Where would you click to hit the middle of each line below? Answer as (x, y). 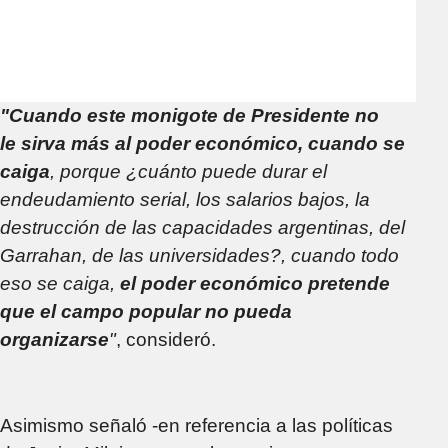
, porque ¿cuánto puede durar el (188, 171)
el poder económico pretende (252, 283)
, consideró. (166, 339)
